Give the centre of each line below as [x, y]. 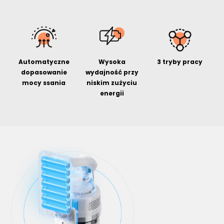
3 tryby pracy [180, 62]
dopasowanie [44, 72]
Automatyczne [44, 62]
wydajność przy [112, 72]
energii [112, 93]
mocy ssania [44, 83]
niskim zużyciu [112, 83]
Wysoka [112, 62]
